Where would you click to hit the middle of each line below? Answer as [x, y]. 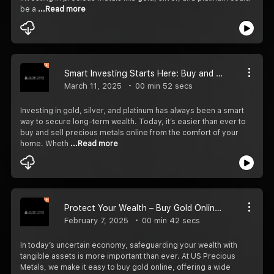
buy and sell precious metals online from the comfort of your [129, 132]
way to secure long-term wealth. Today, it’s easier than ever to [133, 121]
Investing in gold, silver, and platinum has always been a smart [132, 110]
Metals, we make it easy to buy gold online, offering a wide [125, 267]
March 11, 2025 [93, 86]
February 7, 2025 [96, 220]
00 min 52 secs [163, 86]
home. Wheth [45, 143]
